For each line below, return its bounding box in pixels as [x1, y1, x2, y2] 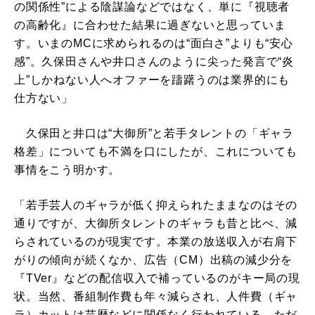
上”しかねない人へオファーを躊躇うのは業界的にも [14, 74, 290, 86]
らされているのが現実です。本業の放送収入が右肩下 [14, 236, 298, 247]
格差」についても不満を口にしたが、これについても [14, 146, 298, 157]
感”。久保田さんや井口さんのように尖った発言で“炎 [14, 56, 294, 67]
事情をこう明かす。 [14, 164, 121, 176]
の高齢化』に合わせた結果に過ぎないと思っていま [14, 19, 286, 31]
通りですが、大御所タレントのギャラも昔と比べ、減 [14, 217, 298, 229]
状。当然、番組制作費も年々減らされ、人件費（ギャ [14, 290, 298, 302]
